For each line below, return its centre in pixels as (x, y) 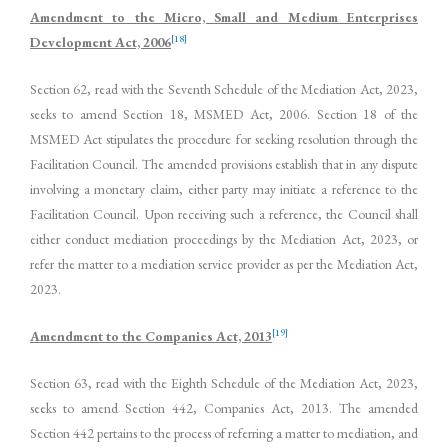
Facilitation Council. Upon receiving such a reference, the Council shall (224, 214)
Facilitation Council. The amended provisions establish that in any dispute (224, 164)
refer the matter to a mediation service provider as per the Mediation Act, (224, 264)
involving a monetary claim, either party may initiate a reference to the (224, 189)
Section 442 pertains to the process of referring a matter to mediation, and (224, 432)
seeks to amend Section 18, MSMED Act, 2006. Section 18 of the (224, 114)
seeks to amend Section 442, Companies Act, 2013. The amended (224, 407)
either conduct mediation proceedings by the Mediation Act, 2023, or (224, 239)
